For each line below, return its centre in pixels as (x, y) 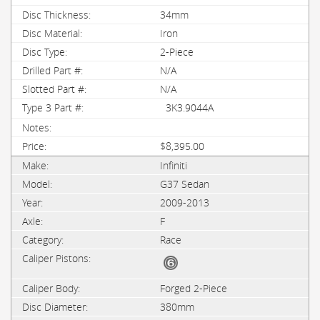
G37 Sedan (185, 184)
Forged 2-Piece (194, 288)
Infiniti (174, 165)
